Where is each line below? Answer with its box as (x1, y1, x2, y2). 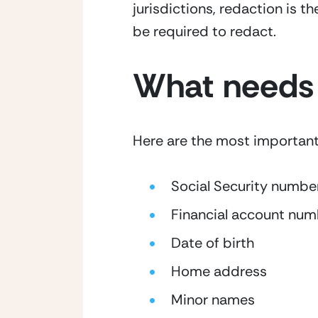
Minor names (171, 290, 255, 309)
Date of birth (171, 234, 254, 252)
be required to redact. (133, 22, 276, 40)
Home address (171, 262, 267, 280)
